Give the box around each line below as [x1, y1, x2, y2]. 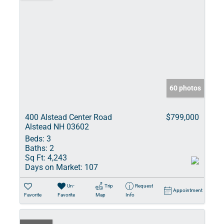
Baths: [25, 143, 47, 153]
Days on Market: [25, 162, 82, 172]
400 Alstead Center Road [25, 112, 112, 122]
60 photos [169, 84, 201, 92]
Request [134, 183, 153, 188]
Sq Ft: [25, 153, 45, 162]
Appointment [173, 187, 202, 193]
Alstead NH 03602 [25, 122, 89, 131]
